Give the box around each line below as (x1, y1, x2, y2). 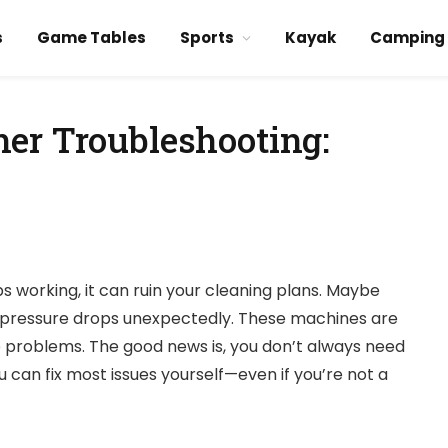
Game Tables (36, 27, 146, 48)
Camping (369, 27, 445, 48)
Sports (179, 27, 234, 48)
